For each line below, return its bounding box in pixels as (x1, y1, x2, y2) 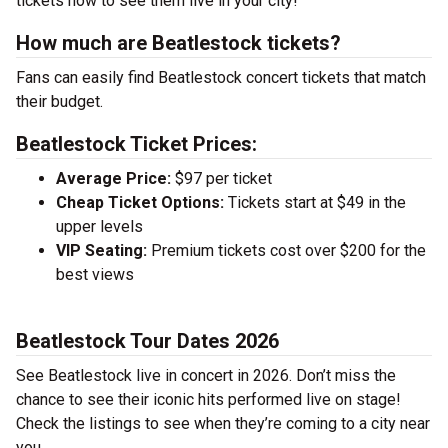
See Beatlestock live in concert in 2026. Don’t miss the (16, 366, 396, 385)
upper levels (56, 217, 143, 236)
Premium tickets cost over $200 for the (147, 241, 426, 260)
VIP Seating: (56, 241, 147, 260)
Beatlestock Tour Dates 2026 (16, 329, 279, 353)
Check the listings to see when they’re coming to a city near (16, 414, 430, 433)
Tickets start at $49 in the (224, 193, 406, 212)
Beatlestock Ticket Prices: (16, 132, 257, 156)
